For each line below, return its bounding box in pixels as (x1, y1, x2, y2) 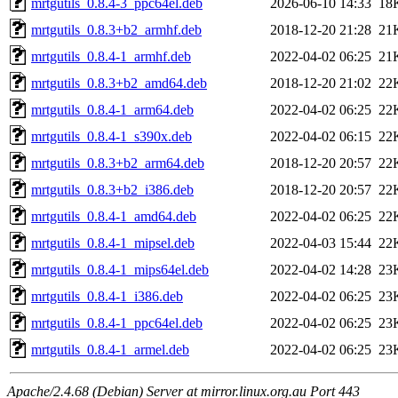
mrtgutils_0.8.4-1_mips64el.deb (31, 261, 209, 277)
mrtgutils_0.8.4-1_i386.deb (31, 288, 183, 304)
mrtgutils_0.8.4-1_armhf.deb (31, 48, 191, 64)
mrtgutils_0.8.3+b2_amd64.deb (31, 75, 207, 91)
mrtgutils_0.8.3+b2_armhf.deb (31, 21, 202, 37)
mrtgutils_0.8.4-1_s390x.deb (31, 128, 192, 144)
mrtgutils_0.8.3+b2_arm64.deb (31, 155, 204, 171)
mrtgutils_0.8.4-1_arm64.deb (31, 101, 194, 117)
